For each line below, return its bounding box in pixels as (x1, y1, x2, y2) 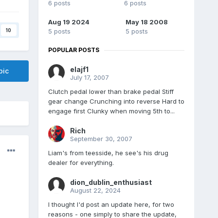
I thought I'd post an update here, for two (48, 200, 174, 209)
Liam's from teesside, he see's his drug (48, 149, 168, 157)
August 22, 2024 (70, 186, 121, 195)
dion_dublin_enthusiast (70, 178, 152, 187)
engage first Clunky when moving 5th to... (48, 107, 175, 115)
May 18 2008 (125, 18, 168, 26)
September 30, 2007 (70, 135, 132, 143)
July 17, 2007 (70, 73, 109, 82)
